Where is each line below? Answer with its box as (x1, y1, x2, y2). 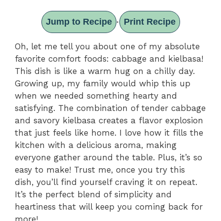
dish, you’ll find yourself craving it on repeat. (15, 177, 197, 187)
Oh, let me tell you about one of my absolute (15, 41, 200, 52)
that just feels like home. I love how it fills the (15, 128, 203, 138)
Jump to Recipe (45, 17, 112, 27)
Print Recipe (123, 17, 176, 27)
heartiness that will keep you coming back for (15, 202, 203, 212)
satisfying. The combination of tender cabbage (15, 103, 206, 113)
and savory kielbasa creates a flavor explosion (15, 115, 203, 126)
